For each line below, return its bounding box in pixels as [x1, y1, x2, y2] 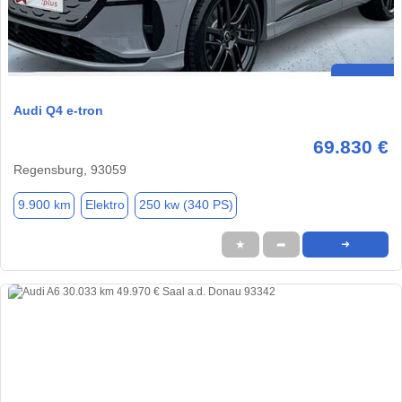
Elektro [84, 197, 125, 213]
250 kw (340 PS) [138, 197, 233, 213]
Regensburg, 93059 [13, 162, 127, 177]
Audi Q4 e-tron [13, 102, 103, 118]
